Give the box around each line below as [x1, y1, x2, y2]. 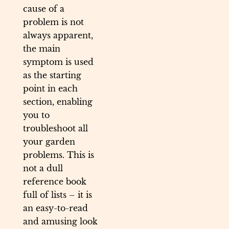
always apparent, [23, 30, 93, 41]
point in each [23, 83, 78, 94]
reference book [23, 176, 86, 187]
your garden [23, 136, 75, 147]
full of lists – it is [23, 190, 92, 200]
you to [23, 110, 50, 121]
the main [23, 43, 60, 54]
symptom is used [23, 57, 94, 67]
